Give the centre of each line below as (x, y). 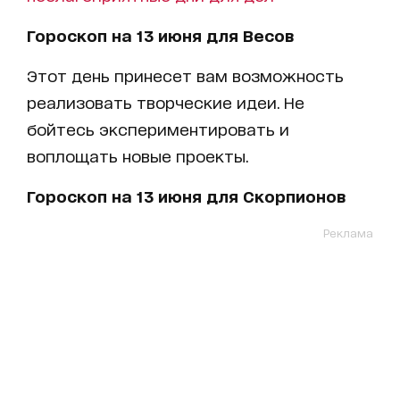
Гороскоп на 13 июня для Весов (160, 35)
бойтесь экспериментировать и (158, 129)
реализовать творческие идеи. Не (166, 102)
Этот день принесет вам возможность (185, 75)
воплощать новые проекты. (137, 155)
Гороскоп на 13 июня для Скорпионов (186, 196)
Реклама (348, 233)
